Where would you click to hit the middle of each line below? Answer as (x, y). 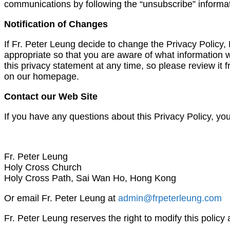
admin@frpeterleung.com (170, 198)
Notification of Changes (56, 24)
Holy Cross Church (43, 167)
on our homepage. (42, 76)
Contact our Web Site (51, 96)
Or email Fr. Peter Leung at (61, 198)
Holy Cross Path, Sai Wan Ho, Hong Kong (90, 178)
